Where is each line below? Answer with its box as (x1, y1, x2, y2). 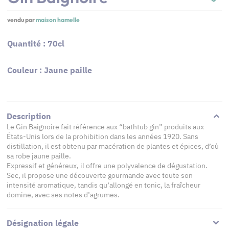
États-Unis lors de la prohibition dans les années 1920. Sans (7, 132, 198, 141)
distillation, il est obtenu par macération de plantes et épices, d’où (7, 142, 219, 151)
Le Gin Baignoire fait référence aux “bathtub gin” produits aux (7, 122, 204, 131)
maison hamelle (36, 16, 80, 24)
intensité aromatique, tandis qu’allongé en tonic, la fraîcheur (7, 180, 200, 190)
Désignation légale (7, 218, 79, 228)
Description (7, 111, 51, 121)
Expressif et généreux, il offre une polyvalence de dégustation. (7, 161, 208, 170)
